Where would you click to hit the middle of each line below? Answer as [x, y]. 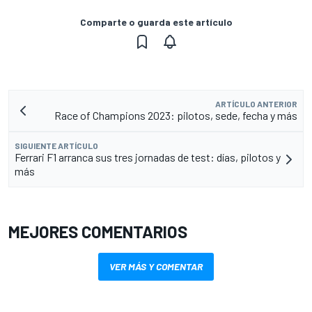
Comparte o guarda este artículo [156, 22]
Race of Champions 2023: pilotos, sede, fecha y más [176, 116]
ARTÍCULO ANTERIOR [256, 104]
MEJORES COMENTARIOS [98, 232]
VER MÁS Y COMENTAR [156, 267]
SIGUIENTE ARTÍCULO [56, 146]
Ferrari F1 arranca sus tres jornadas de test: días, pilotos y [148, 157]
